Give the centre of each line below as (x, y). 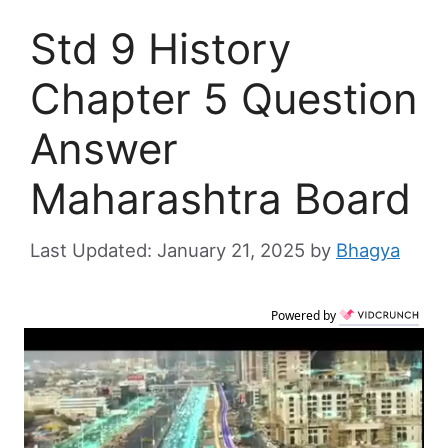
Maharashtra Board (220, 199)
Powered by (305, 315)
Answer (104, 149)
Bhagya (368, 249)
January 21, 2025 (231, 249)
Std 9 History (160, 49)
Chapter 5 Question (224, 99)
